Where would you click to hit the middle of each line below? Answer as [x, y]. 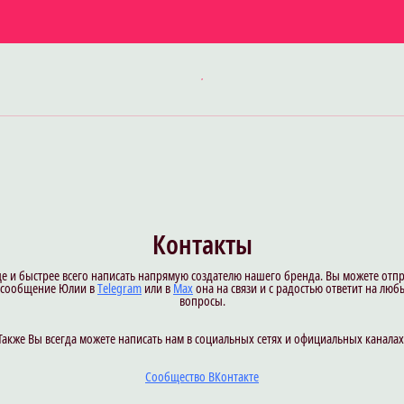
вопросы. [202, 301]
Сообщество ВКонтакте [202, 376]
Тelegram [119, 288]
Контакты [202, 244]
